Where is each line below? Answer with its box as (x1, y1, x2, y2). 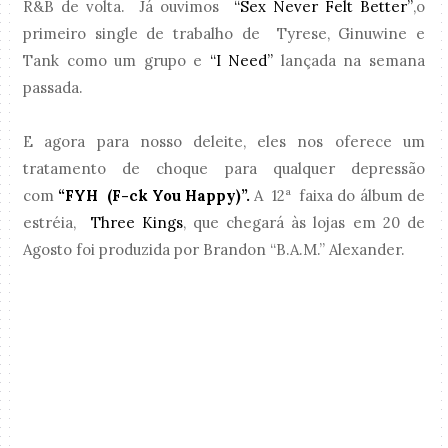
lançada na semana (273, 50, 425, 70)
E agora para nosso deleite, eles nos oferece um (23, 131, 425, 151)
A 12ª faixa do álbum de (250, 185, 425, 205)
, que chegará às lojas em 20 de (182, 212, 425, 232)
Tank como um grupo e (23, 50, 203, 70)
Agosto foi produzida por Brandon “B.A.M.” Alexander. (23, 239, 406, 259)
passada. (23, 77, 92, 97)
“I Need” (202, 50, 274, 70)
